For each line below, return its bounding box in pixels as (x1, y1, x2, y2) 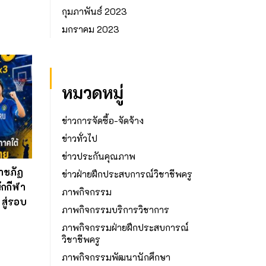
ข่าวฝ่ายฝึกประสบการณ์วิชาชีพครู (61, 167, 192, 180)
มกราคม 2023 (61, 23, 119, 35)
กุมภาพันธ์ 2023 (61, 5, 127, 17)
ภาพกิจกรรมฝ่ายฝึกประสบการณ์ (61, 221, 189, 233)
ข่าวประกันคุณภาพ (61, 150, 135, 162)
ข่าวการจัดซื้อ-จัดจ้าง (61, 114, 144, 126)
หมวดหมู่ (61, 81, 123, 103)
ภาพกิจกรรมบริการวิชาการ (61, 203, 169, 216)
